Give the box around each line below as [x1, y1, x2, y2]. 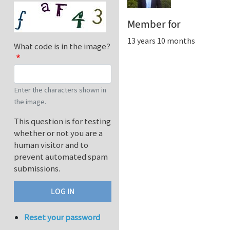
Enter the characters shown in [14, 85, 106, 95]
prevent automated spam [14, 151, 108, 163]
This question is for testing [14, 116, 111, 127]
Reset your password [24, 212, 101, 223]
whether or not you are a [14, 127, 103, 139]
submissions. [14, 163, 60, 175]
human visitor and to [14, 139, 88, 151]
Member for [127, 16, 181, 32]
